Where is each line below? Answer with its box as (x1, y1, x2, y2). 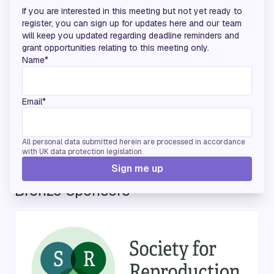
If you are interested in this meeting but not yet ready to (22, 5, 242, 17)
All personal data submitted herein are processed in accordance (22, 136, 245, 147)
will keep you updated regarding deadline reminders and (22, 29, 239, 41)
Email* (22, 95, 46, 107)
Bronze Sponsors (15, 180, 130, 200)
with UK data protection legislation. (22, 146, 143, 157)
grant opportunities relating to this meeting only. (22, 42, 209, 53)
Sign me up (111, 161, 163, 175)
